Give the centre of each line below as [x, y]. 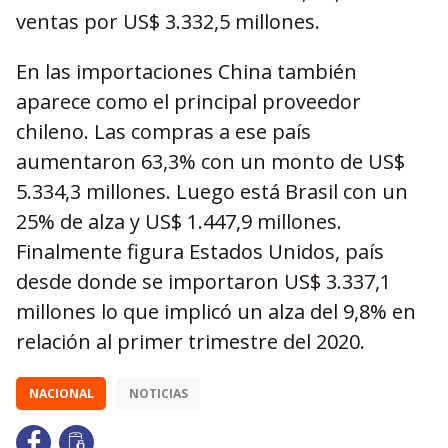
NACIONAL [61, 393]
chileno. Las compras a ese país [163, 131]
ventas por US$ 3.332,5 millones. [168, 21]
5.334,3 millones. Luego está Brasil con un [212, 191]
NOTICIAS [158, 393]
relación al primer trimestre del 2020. [190, 341]
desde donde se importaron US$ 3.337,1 [203, 281]
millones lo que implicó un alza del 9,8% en [216, 311]
